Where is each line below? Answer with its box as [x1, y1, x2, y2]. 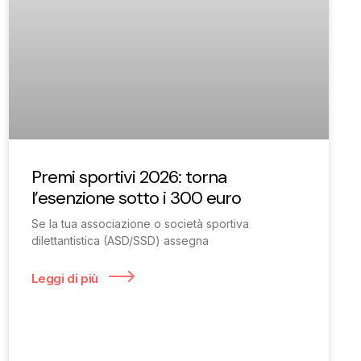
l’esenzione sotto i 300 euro [31, 185, 241, 210]
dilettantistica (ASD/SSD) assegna [31, 233, 209, 247]
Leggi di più [31, 270, 102, 286]
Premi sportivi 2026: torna [31, 164, 226, 189]
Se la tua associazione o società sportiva [31, 216, 249, 230]
